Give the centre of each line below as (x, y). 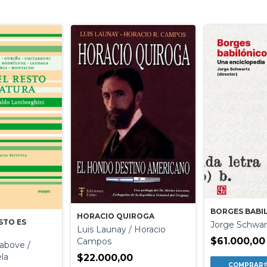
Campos (94, 241)
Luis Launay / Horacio (122, 229)
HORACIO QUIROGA (116, 216)
